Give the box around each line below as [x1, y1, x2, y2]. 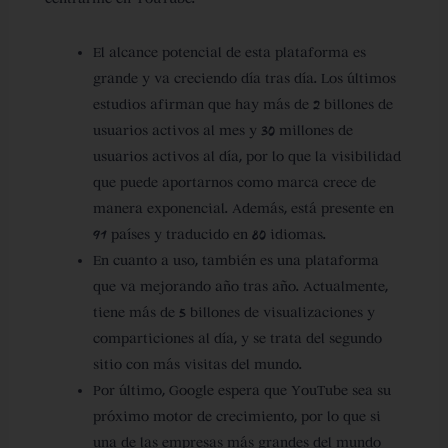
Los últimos [316, 69, 396, 87]
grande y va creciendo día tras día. [92, 69, 317, 87]
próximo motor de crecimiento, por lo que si [92, 407, 381, 425]
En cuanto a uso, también [92, 251, 260, 269]
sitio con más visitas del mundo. [92, 355, 306, 373]
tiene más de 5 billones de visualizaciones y [92, 303, 375, 321]
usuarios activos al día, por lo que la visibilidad [92, 147, 401, 165]
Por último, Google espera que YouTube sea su [92, 381, 391, 399]
